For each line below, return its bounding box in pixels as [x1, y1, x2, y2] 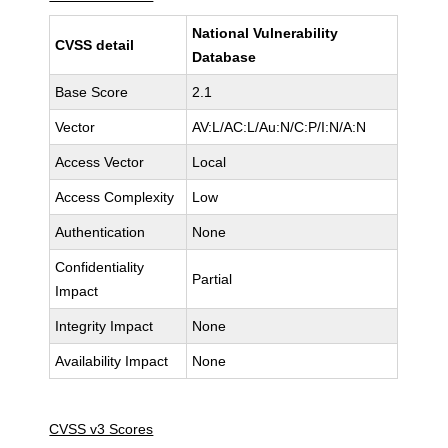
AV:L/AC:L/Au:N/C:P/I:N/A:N [192, 119, 367, 135]
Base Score [55, 84, 129, 100]
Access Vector [55, 154, 145, 170]
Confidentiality [55, 259, 145, 275]
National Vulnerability [192, 25, 339, 41]
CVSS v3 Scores [49, 421, 154, 437]
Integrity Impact [55, 318, 154, 334]
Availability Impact [55, 353, 169, 369]
